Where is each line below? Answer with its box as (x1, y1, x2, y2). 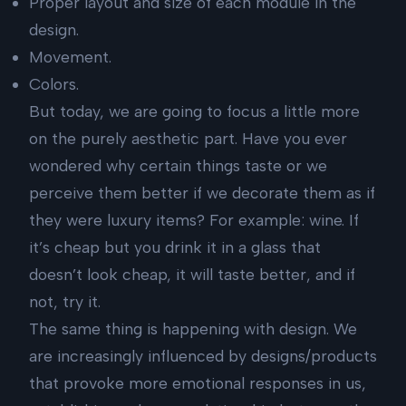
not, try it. (29, 292, 101, 312)
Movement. (29, 47, 111, 67)
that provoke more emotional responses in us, (29, 373, 366, 393)
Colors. (29, 74, 79, 94)
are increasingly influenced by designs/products (29, 346, 377, 366)
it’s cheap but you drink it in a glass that (29, 237, 321, 257)
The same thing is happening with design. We (29, 319, 357, 339)
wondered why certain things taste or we (29, 156, 327, 176)
